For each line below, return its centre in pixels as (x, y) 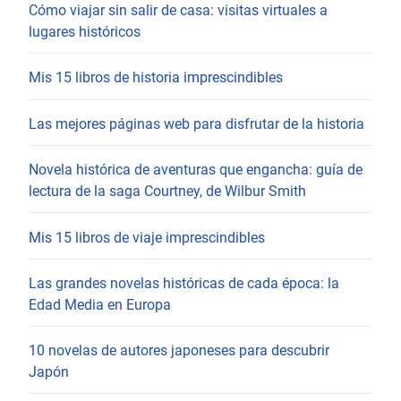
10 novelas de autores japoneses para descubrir (179, 351)
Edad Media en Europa (100, 304)
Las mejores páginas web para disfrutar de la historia (196, 124)
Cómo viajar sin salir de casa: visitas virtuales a (178, 10)
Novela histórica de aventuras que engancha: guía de (196, 170)
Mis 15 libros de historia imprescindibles (156, 78)
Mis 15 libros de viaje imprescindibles (147, 237)
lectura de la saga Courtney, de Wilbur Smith (167, 192)
